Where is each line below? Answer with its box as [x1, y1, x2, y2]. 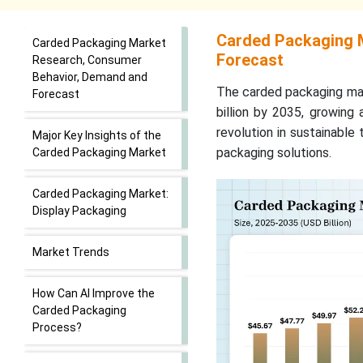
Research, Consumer [32, 53, 142, 66]
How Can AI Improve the [32, 287, 155, 300]
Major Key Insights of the [32, 129, 161, 142]
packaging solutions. [216, 145, 331, 160]
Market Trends [32, 246, 109, 258]
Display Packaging [32, 204, 126, 217]
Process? [32, 321, 82, 334]
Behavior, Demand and [32, 70, 147, 83]
